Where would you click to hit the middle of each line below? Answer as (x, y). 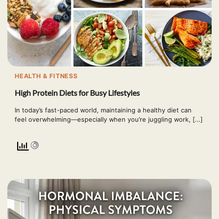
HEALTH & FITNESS (46, 76)
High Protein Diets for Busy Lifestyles (77, 93)
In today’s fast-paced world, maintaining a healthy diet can (103, 110)
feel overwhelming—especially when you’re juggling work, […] (109, 119)
